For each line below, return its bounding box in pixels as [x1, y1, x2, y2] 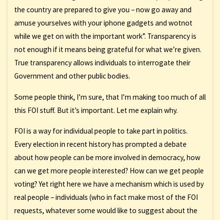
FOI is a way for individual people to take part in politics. [14, 126, 188, 136]
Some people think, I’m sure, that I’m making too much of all [14, 92, 206, 102]
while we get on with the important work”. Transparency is [14, 31, 196, 41]
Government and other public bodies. [14, 71, 130, 81]
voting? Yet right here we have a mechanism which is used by [14, 179, 204, 189]
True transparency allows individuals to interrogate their [14, 58, 191, 68]
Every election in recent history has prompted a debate [14, 139, 187, 149]
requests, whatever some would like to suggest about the [14, 205, 197, 215]
